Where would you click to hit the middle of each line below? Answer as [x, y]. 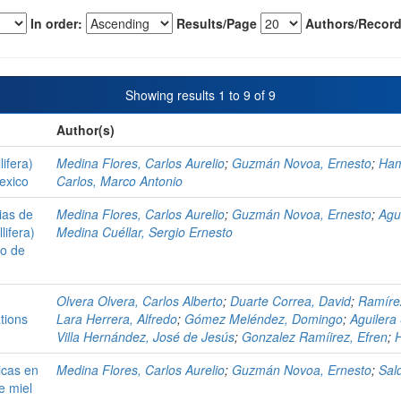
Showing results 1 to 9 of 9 [200, 95]
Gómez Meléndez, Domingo [264, 319]
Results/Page [217, 23]
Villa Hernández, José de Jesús [145, 337]
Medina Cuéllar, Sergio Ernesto [145, 232]
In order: [56, 23]
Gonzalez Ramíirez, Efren [315, 337]
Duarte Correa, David [290, 301]
